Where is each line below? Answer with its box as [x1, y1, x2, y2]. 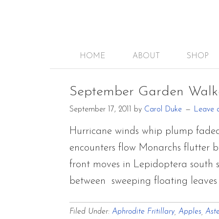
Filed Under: [69, 208, 112, 216]
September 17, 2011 [69, 106, 131, 113]
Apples [178, 208, 201, 216]
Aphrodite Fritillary [112, 208, 175, 216]
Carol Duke [144, 106, 182, 113]
